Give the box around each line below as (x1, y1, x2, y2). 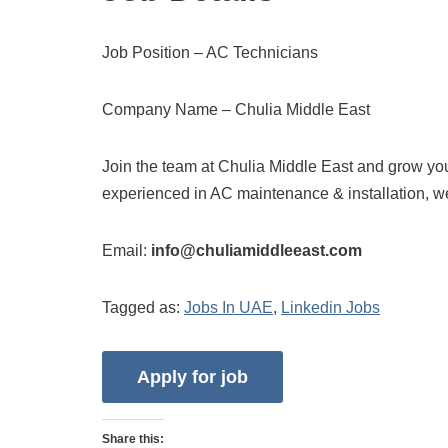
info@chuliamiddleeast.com (151, 242, 362, 259)
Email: (102, 242, 151, 259)
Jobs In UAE (184, 299, 273, 316)
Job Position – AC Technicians (102, 44, 318, 61)
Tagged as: (102, 299, 184, 316)
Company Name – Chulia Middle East (102, 101, 370, 118)
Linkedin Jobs (281, 299, 380, 316)
